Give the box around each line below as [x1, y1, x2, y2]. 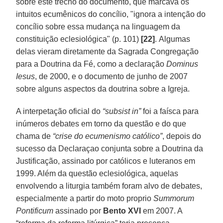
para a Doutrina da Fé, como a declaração [16, 59, 167, 68]
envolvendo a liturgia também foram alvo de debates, [16, 181, 203, 190]
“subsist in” [103, 107, 141, 115]
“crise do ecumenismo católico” [53, 131, 163, 140]
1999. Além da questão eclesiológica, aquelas [16, 169, 179, 178]
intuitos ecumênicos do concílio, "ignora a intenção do [16, 9, 206, 18]
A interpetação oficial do [16, 107, 103, 115]
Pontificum [16, 206, 54, 215]
